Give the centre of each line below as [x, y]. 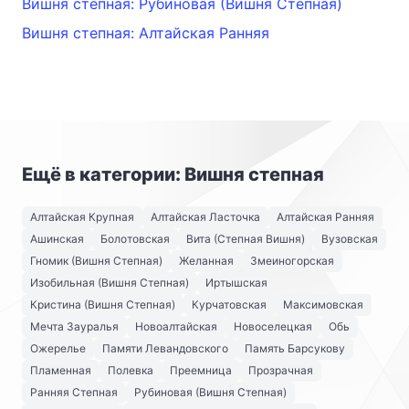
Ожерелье [58, 348]
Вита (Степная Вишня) [246, 239]
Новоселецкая [273, 326]
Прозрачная [281, 370]
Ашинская [57, 239]
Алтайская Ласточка [205, 217]
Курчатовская [229, 304]
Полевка [131, 370]
